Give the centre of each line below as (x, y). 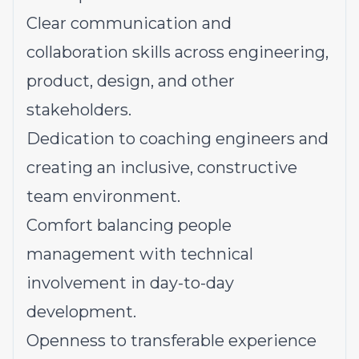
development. (81, 312)
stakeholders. (79, 110)
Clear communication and (129, 23)
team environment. (103, 196)
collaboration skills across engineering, (177, 52)
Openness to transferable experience (171, 341)
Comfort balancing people (129, 225)
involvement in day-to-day (130, 283)
